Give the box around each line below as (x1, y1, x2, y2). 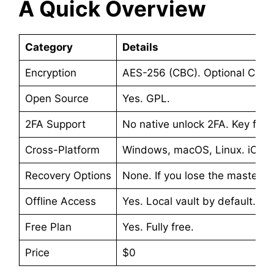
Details (122, 40, 158, 53)
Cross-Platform (24, 143, 100, 156)
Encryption (24, 66, 76, 79)
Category (24, 40, 73, 53)
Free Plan (24, 220, 72, 233)
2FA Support (24, 117, 86, 130)
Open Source (24, 92, 89, 105)
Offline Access (24, 194, 96, 207)
